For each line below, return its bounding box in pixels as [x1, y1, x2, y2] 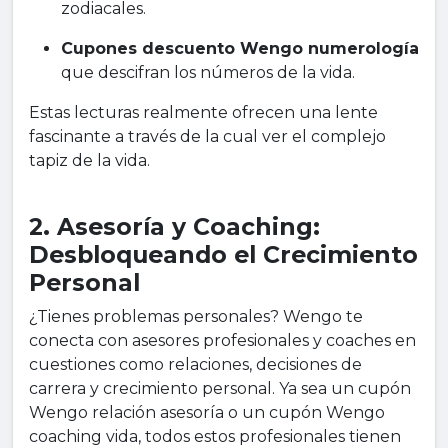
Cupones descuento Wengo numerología [61, 39, 419, 59]
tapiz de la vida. [29, 151, 150, 171]
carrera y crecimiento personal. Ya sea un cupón [29, 379, 411, 399]
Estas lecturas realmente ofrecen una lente [29, 103, 378, 123]
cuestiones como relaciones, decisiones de [29, 355, 362, 375]
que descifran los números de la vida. [61, 63, 355, 83]
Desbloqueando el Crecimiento [29, 240, 418, 270]
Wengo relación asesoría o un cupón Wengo [29, 403, 385, 423]
